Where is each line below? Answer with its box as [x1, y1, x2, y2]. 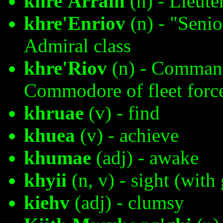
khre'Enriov [24, 12, 125, 34]
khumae [24, 147, 91, 169]
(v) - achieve [75, 124, 179, 146]
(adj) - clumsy [70, 192, 184, 214]
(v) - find [84, 102, 160, 124]
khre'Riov [24, 57, 107, 79]
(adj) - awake [91, 147, 199, 169]
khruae [24, 102, 84, 124]
